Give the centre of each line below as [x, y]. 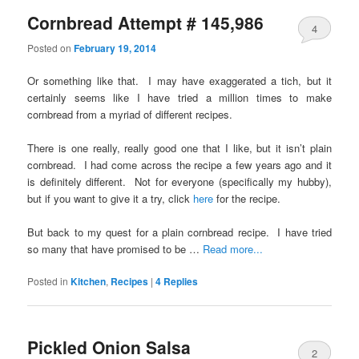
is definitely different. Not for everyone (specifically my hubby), [179, 181]
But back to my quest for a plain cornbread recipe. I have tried [179, 232]
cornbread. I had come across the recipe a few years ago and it [179, 164]
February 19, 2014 [115, 48]
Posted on [51, 47]
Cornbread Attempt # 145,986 [146, 23]
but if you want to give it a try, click [111, 198]
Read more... [233, 249]
